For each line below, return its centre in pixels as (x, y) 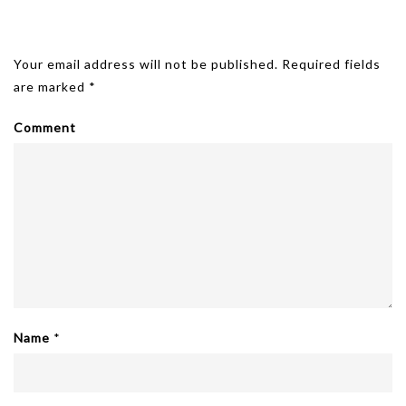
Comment (45, 127)
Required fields (331, 64)
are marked (51, 87)
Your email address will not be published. (146, 64)
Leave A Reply (71, 39)
